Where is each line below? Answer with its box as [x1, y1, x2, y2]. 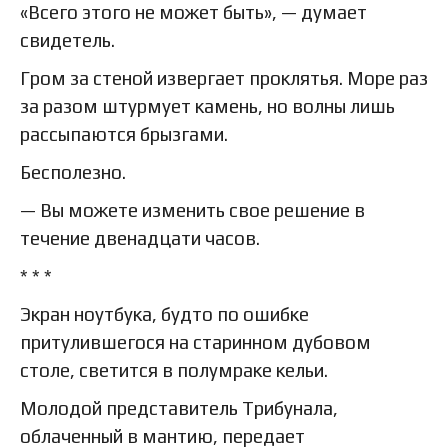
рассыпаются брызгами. [20, 123, 228, 146]
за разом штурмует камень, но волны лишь [20, 95, 395, 118]
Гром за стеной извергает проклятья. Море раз [20, 67, 428, 90]
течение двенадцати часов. [20, 227, 260, 250]
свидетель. [20, 29, 115, 52]
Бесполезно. [20, 161, 126, 184]
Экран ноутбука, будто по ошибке [20, 303, 309, 326]
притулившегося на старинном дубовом [20, 331, 371, 354]
